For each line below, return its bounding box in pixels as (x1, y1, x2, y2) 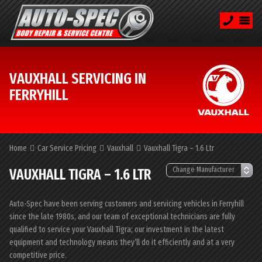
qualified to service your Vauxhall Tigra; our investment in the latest (9, 225, 224, 235)
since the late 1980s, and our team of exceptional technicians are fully (9, 212, 235, 222)
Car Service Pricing (37, 143, 96, 153)
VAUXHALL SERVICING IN (9, 70, 146, 88)
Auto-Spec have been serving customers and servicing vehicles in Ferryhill (9, 199, 244, 209)
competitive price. (9, 250, 67, 260)
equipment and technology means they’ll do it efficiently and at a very (9, 237, 235, 247)
